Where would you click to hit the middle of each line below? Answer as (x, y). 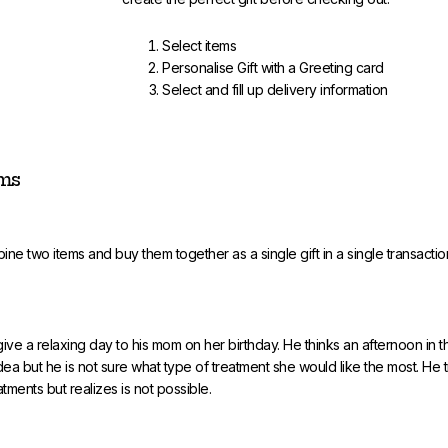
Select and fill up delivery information (275, 89)
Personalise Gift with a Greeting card (273, 67)
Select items (199, 45)
